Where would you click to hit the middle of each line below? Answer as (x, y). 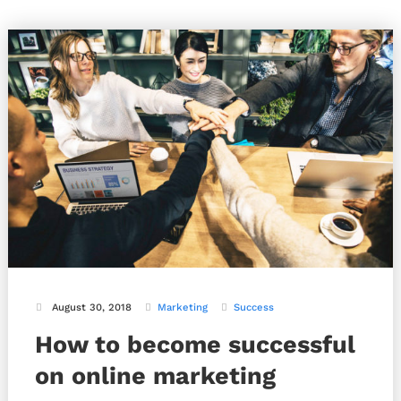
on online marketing (155, 375)
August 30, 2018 (92, 307)
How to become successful (195, 344)
